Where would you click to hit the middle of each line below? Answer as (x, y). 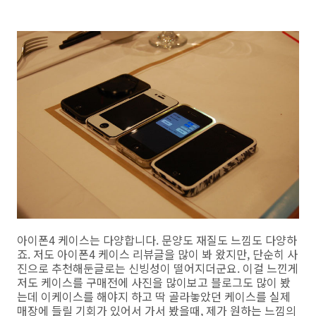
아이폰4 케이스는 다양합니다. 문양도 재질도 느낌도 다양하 (157, 240)
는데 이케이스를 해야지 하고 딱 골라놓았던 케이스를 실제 (154, 297)
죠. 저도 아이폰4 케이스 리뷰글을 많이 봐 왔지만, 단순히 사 (157, 254)
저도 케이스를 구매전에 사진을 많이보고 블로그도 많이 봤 (154, 282)
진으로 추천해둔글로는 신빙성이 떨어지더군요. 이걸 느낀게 (158, 268)
